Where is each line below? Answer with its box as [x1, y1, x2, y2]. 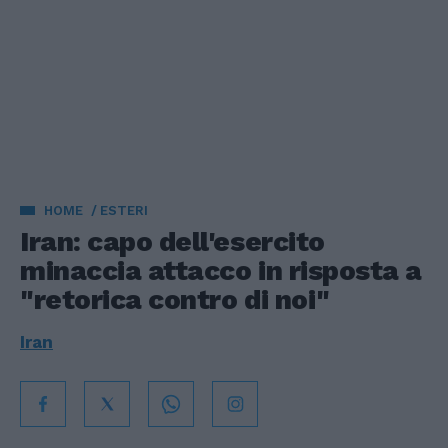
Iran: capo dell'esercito [20, 225, 325, 258]
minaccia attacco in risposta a [20, 254, 422, 287]
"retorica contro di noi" [20, 283, 330, 316]
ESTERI [100, 203, 148, 218]
